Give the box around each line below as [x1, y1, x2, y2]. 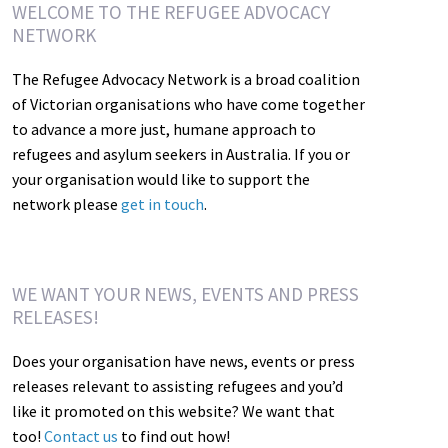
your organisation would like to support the [11, 169, 310, 189]
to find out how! [117, 425, 230, 446]
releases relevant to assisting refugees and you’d [11, 375, 343, 396]
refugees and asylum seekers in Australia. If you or [11, 144, 350, 164]
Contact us [43, 425, 118, 446]
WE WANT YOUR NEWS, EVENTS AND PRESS [11, 281, 359, 306]
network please [11, 194, 121, 214]
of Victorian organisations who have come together [11, 94, 365, 114]
